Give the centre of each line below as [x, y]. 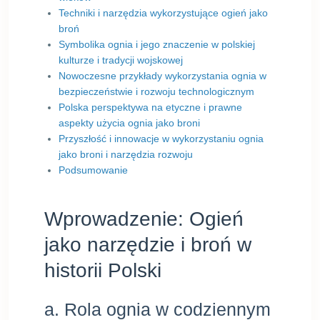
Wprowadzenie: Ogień [144, 219]
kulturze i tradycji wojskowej [121, 60]
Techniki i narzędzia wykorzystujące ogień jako [163, 13]
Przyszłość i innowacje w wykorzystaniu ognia [161, 139]
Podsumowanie [93, 170]
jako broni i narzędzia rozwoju [126, 154]
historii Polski [103, 270]
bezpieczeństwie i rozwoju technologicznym [156, 91]
